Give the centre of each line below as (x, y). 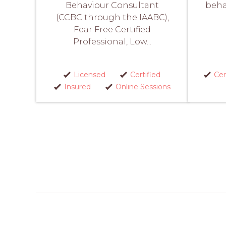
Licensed (90, 74)
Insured (77, 87)
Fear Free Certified (112, 29)
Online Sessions (143, 87)
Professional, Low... (112, 41)
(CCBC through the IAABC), (112, 17)
